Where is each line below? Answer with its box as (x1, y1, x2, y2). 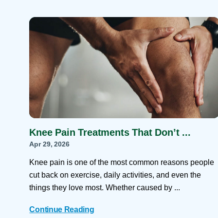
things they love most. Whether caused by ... (29, 183, 181, 192)
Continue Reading (29, 205, 94, 214)
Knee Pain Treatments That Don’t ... (29, 127, 191, 138)
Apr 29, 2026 (29, 140, 70, 148)
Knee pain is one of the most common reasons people (29, 158, 215, 166)
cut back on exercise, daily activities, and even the (29, 170, 201, 179)
